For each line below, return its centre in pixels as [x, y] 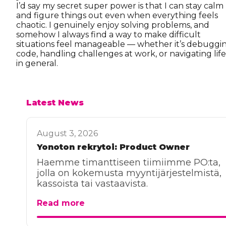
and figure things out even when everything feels [117, 15]
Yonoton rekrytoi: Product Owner [113, 147]
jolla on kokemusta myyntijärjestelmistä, [129, 173]
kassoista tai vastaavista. [92, 184]
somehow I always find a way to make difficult [108, 35]
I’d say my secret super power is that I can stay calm [120, 6]
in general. [37, 63]
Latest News [55, 103]
